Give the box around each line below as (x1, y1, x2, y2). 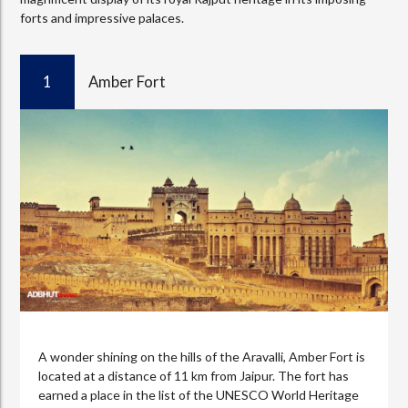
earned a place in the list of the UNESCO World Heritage (38, 386, 360, 403)
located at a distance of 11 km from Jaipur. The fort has (38, 367, 350, 383)
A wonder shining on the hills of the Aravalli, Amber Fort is (38, 348, 366, 364)
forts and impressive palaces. (20, 9, 185, 25)
